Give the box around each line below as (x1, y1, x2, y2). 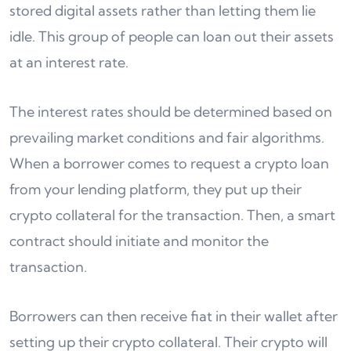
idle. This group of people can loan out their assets (9, 27, 334, 46)
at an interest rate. (9, 53, 128, 72)
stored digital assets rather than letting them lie (9, 2, 316, 20)
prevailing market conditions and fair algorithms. (9, 128, 324, 147)
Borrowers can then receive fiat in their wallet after (9, 307, 338, 326)
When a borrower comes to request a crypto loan (9, 154, 329, 173)
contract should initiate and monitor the (9, 232, 269, 251)
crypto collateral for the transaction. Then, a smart (9, 206, 335, 225)
